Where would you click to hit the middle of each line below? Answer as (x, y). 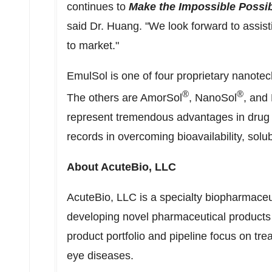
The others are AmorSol (124, 98)
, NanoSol (213, 98)
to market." (96, 46)
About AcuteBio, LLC (121, 167)
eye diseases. (100, 256)
